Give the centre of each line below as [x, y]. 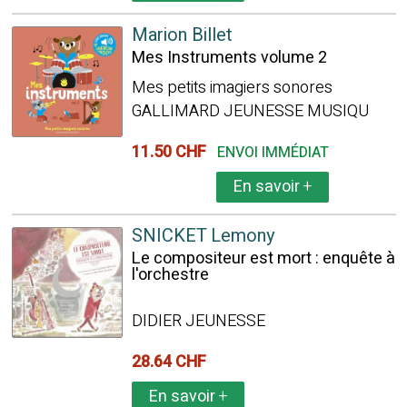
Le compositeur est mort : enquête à [263, 258]
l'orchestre [170, 275]
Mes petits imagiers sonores [232, 88]
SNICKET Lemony [203, 236]
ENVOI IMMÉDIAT [273, 153]
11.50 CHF [172, 152]
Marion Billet [182, 35]
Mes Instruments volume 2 [229, 58]
